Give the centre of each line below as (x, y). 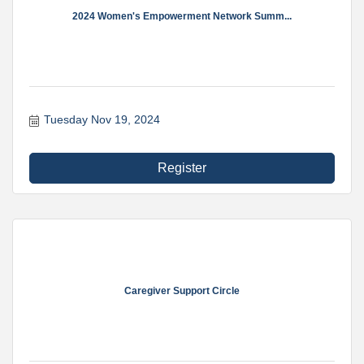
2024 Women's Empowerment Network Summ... (182, 16)
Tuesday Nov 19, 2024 (102, 119)
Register (182, 168)
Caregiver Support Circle (182, 291)
